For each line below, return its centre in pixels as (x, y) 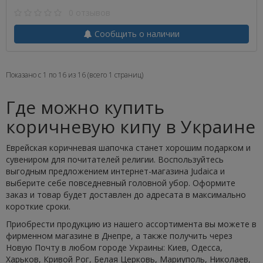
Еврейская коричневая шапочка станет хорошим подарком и (128, 148)
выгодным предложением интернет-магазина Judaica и (115, 171)
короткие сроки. (38, 206)
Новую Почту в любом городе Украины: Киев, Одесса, (114, 247)
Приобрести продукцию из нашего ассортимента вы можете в (131, 224)
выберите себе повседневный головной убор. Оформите (121, 183)
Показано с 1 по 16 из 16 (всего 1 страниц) (75, 75)
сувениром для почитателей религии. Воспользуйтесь (115, 159)
